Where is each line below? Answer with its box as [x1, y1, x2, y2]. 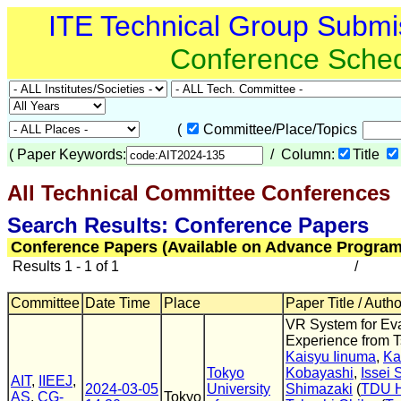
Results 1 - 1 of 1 [9, 259, 119, 274]
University [207, 381, 270, 397]
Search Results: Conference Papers [7, 213, 369, 237]
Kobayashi [286, 365, 354, 380]
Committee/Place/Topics [203, 122, 361, 137]
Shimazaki [286, 381, 353, 397]
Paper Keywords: [17, 147, 126, 162]
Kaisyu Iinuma [286, 349, 376, 364]
